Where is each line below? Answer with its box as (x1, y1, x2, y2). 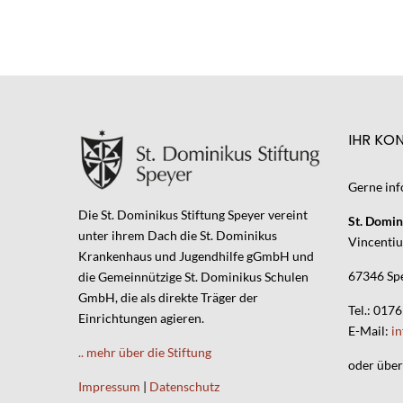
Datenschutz (149, 379, 219, 395)
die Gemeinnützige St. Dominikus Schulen (78, 269, 309, 285)
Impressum (78, 379, 140, 395)
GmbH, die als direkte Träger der (78, 290, 258, 306)
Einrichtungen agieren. (78, 310, 204, 327)
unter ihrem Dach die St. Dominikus (78, 228, 277, 244)
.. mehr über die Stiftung (78, 345, 211, 361)
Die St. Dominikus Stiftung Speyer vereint (78, 207, 308, 223)
